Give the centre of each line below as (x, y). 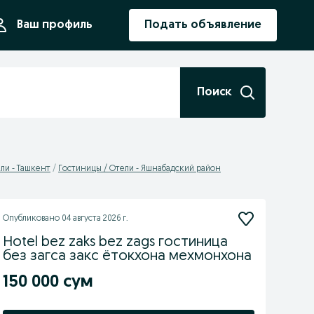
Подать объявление (203, 25)
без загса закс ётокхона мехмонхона (127, 257)
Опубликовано (32, 219)
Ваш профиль (55, 25)
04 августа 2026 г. (95, 219)
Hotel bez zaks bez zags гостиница (115, 243)
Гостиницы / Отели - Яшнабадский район (139, 169)
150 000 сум (48, 282)
